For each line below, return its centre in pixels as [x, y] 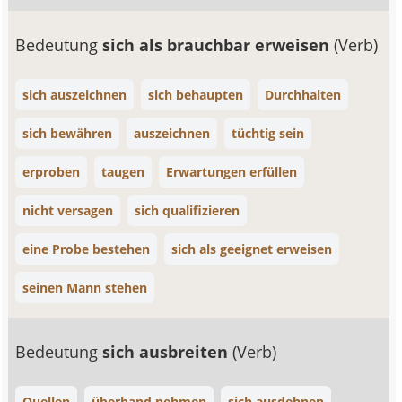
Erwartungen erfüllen [232, 172]
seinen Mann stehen [85, 288]
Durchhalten [303, 95]
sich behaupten [196, 95]
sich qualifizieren [188, 210]
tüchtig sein [268, 133]
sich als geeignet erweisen [252, 249]
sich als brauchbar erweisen [218, 45]
